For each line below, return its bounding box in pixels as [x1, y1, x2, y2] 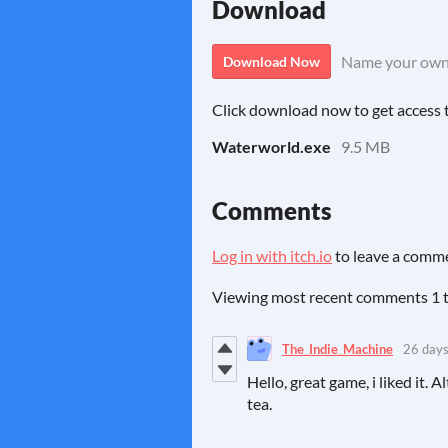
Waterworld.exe [212, 137, 331, 157]
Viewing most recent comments [212, 287, 431, 307]
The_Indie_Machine [282, 340, 393, 357]
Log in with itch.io [212, 246, 332, 266]
